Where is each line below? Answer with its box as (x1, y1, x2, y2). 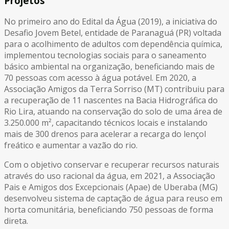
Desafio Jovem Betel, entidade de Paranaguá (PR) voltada (4, 27, 221, 39)
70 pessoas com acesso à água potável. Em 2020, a (4, 72, 196, 84)
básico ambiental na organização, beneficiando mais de (4, 61, 215, 73)
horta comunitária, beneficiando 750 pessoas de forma (4, 204, 213, 216)
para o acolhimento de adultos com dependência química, (4, 38, 222, 50)
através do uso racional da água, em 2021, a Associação (4, 170, 215, 182)
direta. (4, 215, 28, 227)
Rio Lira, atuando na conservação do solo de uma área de (4, 106, 222, 118)
